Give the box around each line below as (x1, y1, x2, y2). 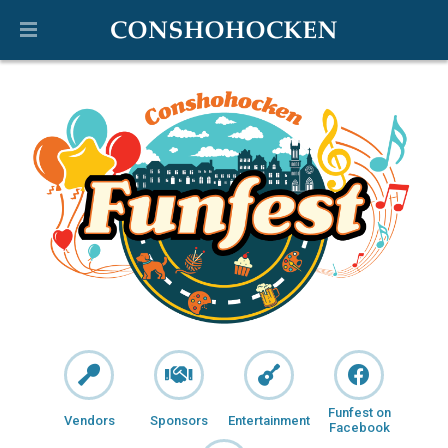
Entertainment (228, 412, 310, 428)
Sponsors (150, 412, 208, 428)
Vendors (63, 412, 115, 428)
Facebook (328, 420, 390, 436)
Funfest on (327, 405, 391, 421)
